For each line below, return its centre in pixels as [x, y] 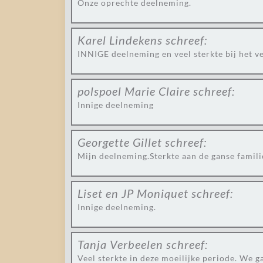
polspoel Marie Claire [134, 91]
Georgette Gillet [120, 142]
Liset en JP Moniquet [133, 193]
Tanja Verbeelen [120, 244]
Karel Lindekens [120, 40]
